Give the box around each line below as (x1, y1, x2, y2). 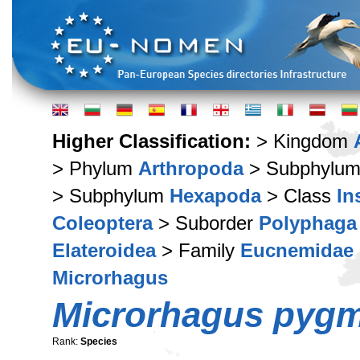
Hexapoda (170, 185, 261, 207)
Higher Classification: (52, 130, 256, 152)
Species (80, 336, 117, 347)
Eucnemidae (240, 239, 354, 261)
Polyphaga (259, 212, 357, 234)
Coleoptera (52, 212, 153, 234)
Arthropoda (138, 157, 243, 179)
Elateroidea (52, 239, 156, 261)
